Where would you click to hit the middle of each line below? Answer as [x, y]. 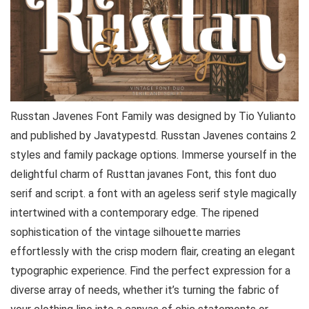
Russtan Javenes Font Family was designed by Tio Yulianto [153, 116]
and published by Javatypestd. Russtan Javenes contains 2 [153, 136]
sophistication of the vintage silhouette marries [126, 232]
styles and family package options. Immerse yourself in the [153, 155]
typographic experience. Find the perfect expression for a [150, 271]
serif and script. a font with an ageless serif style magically [153, 193]
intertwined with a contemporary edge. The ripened [134, 213]
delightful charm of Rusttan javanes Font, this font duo [143, 174]
